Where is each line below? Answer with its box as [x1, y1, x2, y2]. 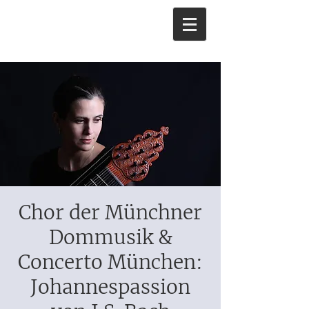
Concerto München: [18, 250, 203, 275]
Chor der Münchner [19, 200, 202, 225]
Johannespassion [30, 275, 190, 299]
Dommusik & [48, 225, 172, 250]
